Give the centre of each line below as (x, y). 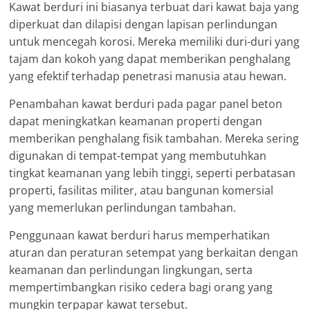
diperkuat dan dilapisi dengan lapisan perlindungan (144, 25)
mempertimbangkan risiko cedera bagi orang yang (141, 288)
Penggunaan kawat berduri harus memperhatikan (140, 236)
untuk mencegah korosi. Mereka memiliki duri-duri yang (155, 42)
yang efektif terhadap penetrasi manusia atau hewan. (148, 76)
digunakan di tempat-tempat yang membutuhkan (138, 156)
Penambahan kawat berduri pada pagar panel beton (146, 104)
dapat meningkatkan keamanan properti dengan (136, 121)
